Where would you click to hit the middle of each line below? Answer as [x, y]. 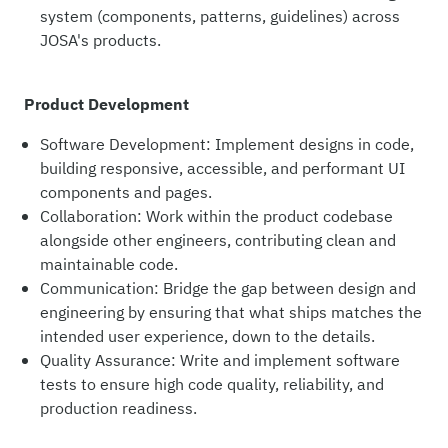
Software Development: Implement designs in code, [227, 144]
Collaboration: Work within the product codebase [216, 216]
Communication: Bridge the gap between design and [228, 288]
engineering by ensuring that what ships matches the [231, 312]
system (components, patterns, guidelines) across [220, 16]
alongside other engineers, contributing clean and [218, 240]
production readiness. [118, 408]
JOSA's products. [100, 40]
